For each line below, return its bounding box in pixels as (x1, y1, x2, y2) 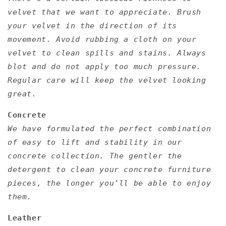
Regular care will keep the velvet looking (8, 75, 206, 85)
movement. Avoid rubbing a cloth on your (8, 34, 197, 44)
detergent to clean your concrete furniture (8, 164, 211, 174)
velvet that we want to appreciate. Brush (8, 7, 202, 17)
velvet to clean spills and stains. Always (8, 48, 206, 58)
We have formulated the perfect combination (8, 124, 211, 133)
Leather (8, 213, 42, 222)
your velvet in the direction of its (8, 21, 178, 30)
